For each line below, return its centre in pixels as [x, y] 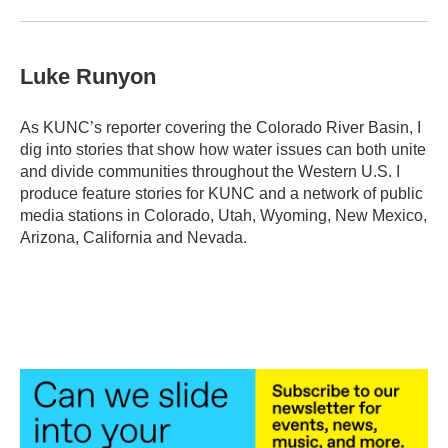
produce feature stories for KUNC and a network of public [221, 193]
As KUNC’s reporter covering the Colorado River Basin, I [220, 127]
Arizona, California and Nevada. [133, 237]
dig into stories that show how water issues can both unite [223, 149]
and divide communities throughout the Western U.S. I [210, 171]
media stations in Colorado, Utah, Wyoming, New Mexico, [223, 215]
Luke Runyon [88, 76]
